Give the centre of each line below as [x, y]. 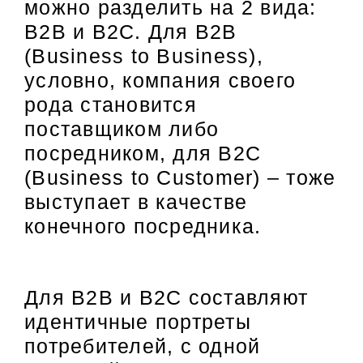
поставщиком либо [122, 128]
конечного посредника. [143, 226]
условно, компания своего [160, 80]
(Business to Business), [144, 56]
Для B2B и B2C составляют [166, 298]
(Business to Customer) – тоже [180, 177]
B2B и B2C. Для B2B [131, 31]
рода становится [111, 104]
